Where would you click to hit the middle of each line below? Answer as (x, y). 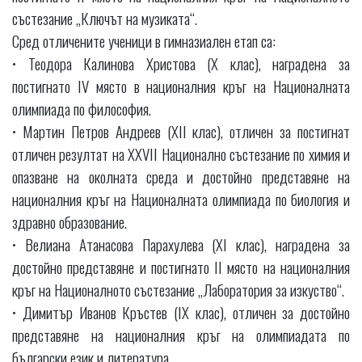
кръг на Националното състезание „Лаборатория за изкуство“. (178, 289)
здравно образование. (69, 221)
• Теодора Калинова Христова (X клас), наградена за (181, 63)
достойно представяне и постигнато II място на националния (181, 266)
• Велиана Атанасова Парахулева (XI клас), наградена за (181, 244)
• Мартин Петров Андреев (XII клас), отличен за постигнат (181, 130)
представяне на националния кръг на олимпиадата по (181, 334)
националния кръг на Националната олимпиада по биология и (181, 198)
